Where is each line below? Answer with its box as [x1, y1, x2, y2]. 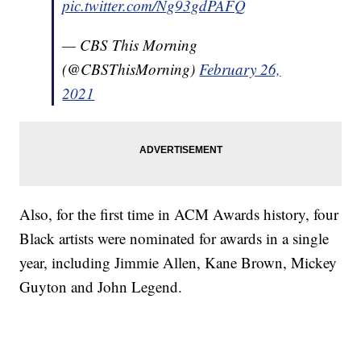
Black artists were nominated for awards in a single [19, 228, 330, 249]
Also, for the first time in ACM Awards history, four [19, 204, 339, 225]
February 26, [199, 59, 281, 80]
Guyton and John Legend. [19, 276, 183, 297]
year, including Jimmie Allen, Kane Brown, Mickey [19, 252, 338, 273]
